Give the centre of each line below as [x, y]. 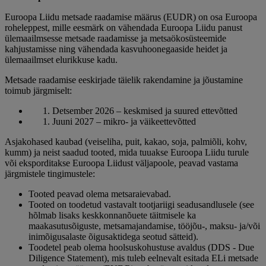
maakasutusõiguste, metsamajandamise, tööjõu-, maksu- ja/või [144, 226]
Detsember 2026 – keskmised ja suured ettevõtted [145, 111]
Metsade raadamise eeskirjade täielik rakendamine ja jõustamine [124, 80]
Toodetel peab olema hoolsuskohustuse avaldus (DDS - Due [141, 248]
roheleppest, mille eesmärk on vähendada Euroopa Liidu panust [123, 28]
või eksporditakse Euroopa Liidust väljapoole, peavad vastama [121, 163]
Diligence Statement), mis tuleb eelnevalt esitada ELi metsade [143, 258]
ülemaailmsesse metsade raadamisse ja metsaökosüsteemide [115, 39]
